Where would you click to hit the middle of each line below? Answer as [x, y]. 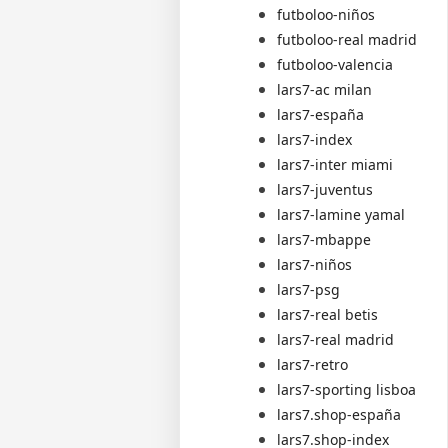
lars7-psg [309, 289]
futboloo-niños [326, 14]
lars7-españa [321, 114]
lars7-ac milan [325, 89]
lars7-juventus [325, 189]
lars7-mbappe [324, 239]
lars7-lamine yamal [341, 214]
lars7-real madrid [336, 339]
